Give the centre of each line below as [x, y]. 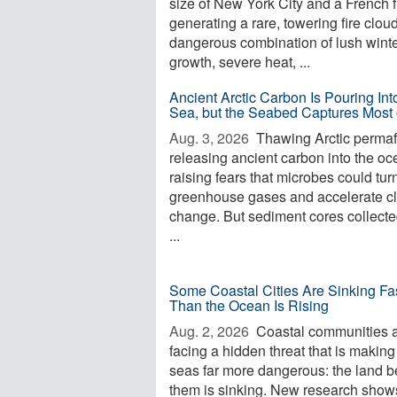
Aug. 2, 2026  [211, 331]
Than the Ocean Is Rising [249, 305]
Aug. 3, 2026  [211, 138]
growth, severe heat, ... [240, 62]
